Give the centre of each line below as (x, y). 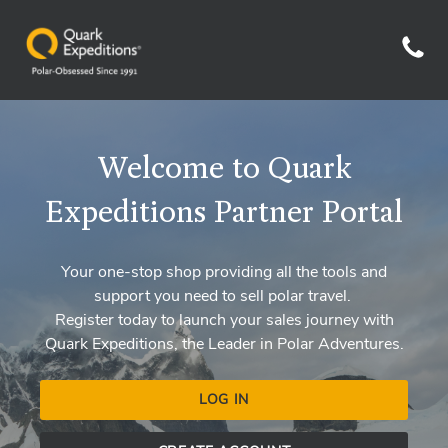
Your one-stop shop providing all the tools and (224, 272)
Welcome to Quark (224, 170)
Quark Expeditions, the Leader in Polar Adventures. (224, 344)
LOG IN (224, 399)
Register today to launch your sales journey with (224, 320)
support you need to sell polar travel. (224, 296)
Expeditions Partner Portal (224, 214)
